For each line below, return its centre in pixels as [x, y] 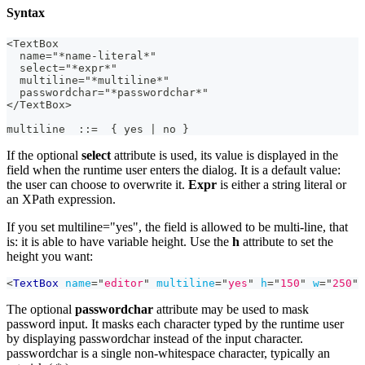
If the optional [44, 156]
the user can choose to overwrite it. [97, 185]
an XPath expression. [61, 200]
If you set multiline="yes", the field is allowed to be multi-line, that [177, 227]
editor [124, 284]
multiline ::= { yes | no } [98, 130]
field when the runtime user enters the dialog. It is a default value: [174, 170]
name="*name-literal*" [81, 56]
